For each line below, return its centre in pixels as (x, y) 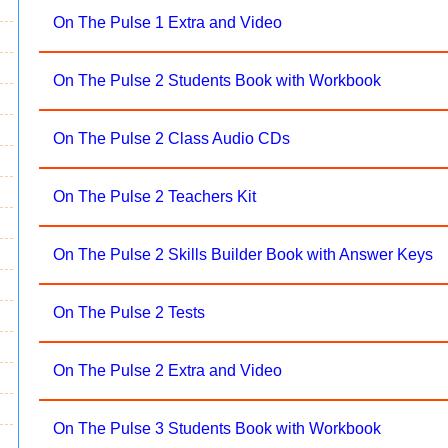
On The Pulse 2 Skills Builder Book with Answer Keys (243, 254)
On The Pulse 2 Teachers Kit (155, 196)
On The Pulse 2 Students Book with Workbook (217, 80)
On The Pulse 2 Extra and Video (168, 370)
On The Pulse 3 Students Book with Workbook (217, 428)
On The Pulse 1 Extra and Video (168, 22)
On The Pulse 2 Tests (129, 312)
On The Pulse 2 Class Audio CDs (172, 138)
